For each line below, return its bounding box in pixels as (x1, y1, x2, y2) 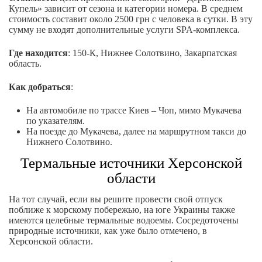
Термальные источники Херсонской (20, 155, 242, 171)
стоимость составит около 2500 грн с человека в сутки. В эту (9, 14, 253, 25)
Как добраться (9, 82, 71, 92)
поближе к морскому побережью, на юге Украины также (9, 205, 235, 215)
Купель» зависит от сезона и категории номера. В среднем (9, 4, 243, 14)
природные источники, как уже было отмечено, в (9, 226, 207, 236)
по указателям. (26, 116, 85, 126)
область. (9, 58, 42, 69)
